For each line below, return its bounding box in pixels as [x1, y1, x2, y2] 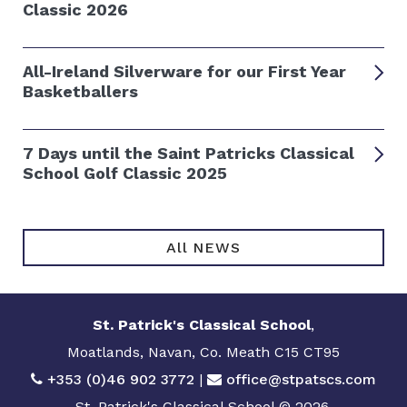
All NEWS [166, 239, 241, 257]
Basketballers [23, 82, 138, 102]
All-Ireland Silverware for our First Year [23, 62, 346, 82]
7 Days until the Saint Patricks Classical [23, 144, 354, 164]
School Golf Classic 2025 [23, 164, 227, 184]
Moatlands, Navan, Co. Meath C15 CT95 [67, 343, 340, 362]
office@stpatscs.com [226, 371, 376, 389]
